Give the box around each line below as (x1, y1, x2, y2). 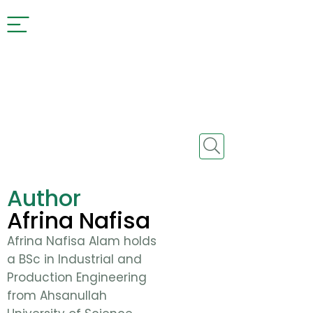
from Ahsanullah (7, 287, 107, 304)
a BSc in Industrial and (7, 251, 142, 268)
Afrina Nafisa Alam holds (7, 233, 156, 249)
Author (7, 182, 81, 214)
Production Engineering (7, 269, 147, 286)
